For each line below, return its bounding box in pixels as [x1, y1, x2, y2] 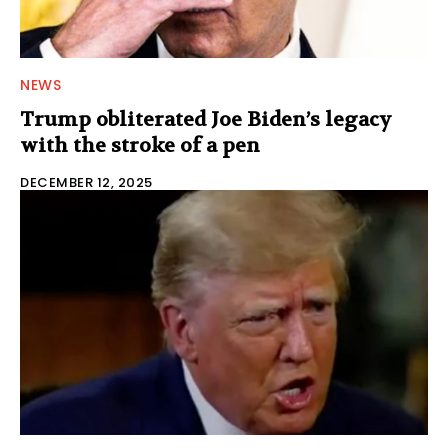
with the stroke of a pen [20, 132, 260, 158]
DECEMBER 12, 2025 [20, 172, 153, 192]
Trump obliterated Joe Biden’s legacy [20, 106, 392, 132]
